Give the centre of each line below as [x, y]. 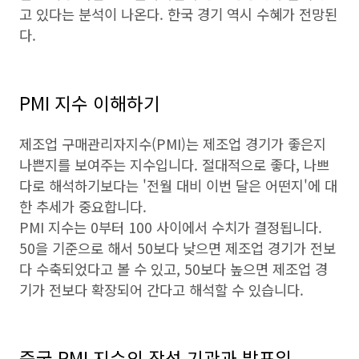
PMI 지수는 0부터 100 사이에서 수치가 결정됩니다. [171, 227]
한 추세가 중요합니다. [83, 206]
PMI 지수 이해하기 [90, 103]
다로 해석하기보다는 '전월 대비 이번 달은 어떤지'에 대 [178, 186]
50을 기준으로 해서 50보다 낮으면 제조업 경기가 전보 [177, 248]
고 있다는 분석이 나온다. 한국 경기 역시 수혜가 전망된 [178, 14]
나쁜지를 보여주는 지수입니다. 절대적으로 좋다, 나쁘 [174, 165]
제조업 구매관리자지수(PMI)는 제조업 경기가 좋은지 [173, 144]
